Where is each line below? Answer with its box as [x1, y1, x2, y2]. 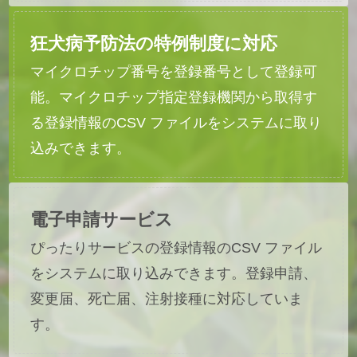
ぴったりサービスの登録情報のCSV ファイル [30, 239, 323, 256]
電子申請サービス [30, 209, 174, 229]
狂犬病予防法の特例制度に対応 [30, 33, 278, 54]
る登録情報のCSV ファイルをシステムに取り [30, 115, 323, 131]
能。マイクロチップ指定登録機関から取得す [30, 89, 318, 106]
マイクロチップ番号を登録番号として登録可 [30, 64, 318, 80]
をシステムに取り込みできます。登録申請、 [30, 265, 318, 281]
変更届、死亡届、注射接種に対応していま [30, 290, 304, 307]
